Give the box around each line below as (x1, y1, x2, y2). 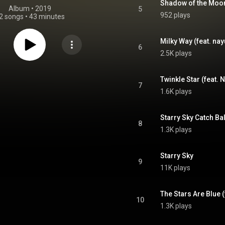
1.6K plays (160, 87, 192, 95)
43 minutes (29, 13, 65, 21)
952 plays (160, 11, 190, 19)
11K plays (160, 164, 190, 172)
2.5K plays (160, 49, 192, 57)
